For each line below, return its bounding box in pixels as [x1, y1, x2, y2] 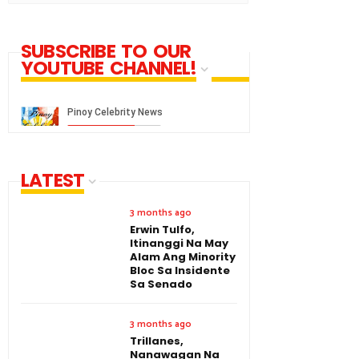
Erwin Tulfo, [130, 221, 195, 237]
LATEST [21, 167, 85, 193]
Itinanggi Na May [130, 235, 228, 251]
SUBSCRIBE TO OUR [21, 38, 192, 64]
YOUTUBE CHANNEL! [21, 54, 197, 81]
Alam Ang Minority [130, 248, 236, 264]
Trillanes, [130, 333, 184, 349]
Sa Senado [130, 276, 192, 292]
